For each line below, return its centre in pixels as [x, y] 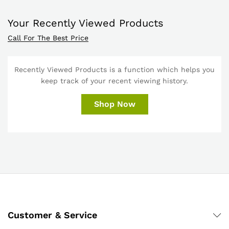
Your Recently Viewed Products [86, 23]
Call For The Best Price [48, 38]
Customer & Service [52, 215]
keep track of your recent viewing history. [114, 81]
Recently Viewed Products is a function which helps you [114, 70]
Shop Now [114, 104]
